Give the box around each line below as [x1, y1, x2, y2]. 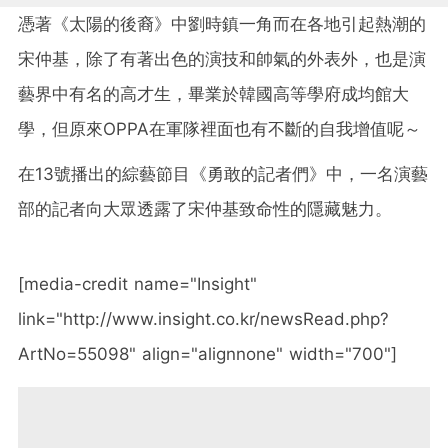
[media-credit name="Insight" [18, 273, 257, 294]
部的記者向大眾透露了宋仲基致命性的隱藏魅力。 [18, 198, 392, 219]
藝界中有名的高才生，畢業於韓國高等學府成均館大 [18, 83, 409, 104]
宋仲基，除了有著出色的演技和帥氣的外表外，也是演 [18, 48, 426, 69]
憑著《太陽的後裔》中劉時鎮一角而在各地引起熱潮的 [18, 13, 426, 34]
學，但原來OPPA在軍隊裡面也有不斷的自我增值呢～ [18, 118, 421, 139]
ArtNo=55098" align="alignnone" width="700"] [18, 343, 397, 364]
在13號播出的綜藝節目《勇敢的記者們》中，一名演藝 [18, 163, 428, 184]
